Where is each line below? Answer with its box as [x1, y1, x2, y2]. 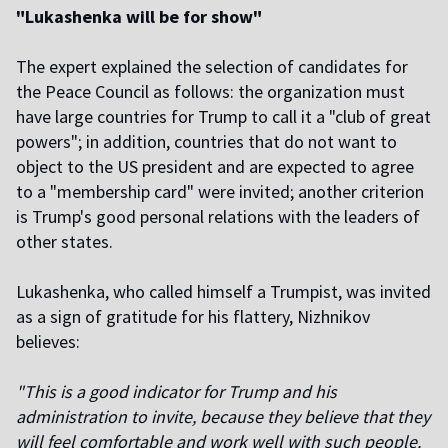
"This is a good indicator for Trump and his [16, 380, 337, 404]
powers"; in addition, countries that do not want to [16, 130, 397, 154]
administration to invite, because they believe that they [16, 405, 430, 429]
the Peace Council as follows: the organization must [16, 80, 405, 104]
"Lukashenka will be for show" [16, 5, 262, 29]
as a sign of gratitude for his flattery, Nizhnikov [16, 305, 370, 329]
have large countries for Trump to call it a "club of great [16, 105, 431, 129]
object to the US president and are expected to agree [16, 155, 414, 179]
